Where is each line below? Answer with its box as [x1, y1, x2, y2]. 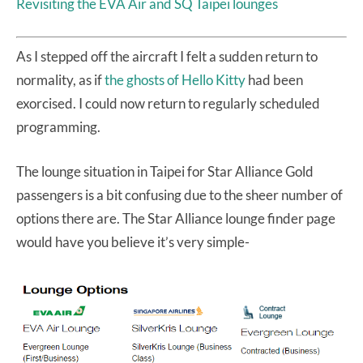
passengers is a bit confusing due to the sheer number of [16, 186, 343, 204]
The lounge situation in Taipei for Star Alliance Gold [16, 163, 314, 181]
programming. [16, 118, 100, 136]
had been [246, 71, 303, 89]
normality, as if [16, 71, 105, 89]
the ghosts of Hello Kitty [105, 71, 246, 89]
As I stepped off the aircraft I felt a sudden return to [16, 48, 318, 66]
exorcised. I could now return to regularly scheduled [16, 95, 320, 113]
